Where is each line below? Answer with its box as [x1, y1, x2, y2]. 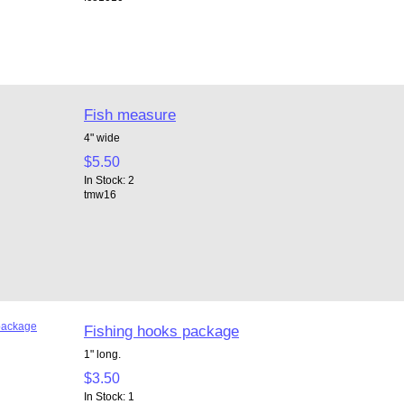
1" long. [83, 347, 126, 360]
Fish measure [83, 105, 176, 124]
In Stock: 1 [83, 390, 134, 402]
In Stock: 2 [83, 173, 134, 186]
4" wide [83, 131, 120, 143]
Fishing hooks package [83, 321, 239, 340]
